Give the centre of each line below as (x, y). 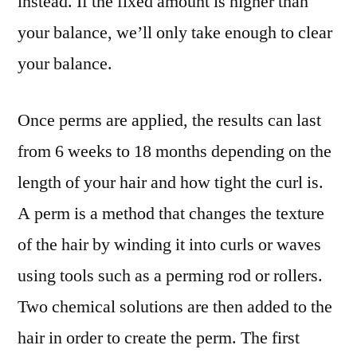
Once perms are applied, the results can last (169, 121)
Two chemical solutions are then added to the (175, 307)
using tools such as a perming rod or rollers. (170, 276)
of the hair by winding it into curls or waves (169, 245)
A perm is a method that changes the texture (171, 214)
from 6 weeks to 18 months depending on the (175, 152)
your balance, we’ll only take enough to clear (175, 33)
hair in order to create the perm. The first (159, 338)
